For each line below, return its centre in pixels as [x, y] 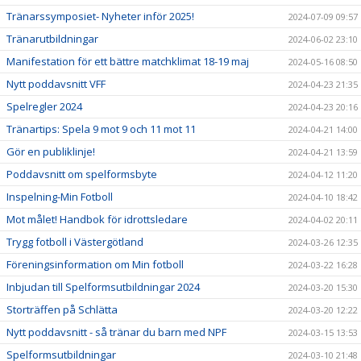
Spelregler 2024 [44, 106]
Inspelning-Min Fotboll [60, 196]
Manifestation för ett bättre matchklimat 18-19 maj [128, 61]
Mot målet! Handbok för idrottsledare [97, 219]
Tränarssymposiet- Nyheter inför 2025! [100, 16]
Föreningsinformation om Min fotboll [95, 264]
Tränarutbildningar [52, 38]
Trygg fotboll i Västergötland [75, 241]
